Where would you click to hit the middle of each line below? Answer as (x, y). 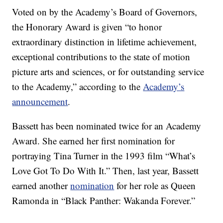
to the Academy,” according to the (78, 87)
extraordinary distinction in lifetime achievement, (105, 42)
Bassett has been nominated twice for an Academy (107, 126)
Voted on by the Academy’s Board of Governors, (105, 12)
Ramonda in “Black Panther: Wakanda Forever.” (104, 201)
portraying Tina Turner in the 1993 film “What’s (104, 156)
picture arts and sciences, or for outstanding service (108, 72)
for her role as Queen (155, 186)
